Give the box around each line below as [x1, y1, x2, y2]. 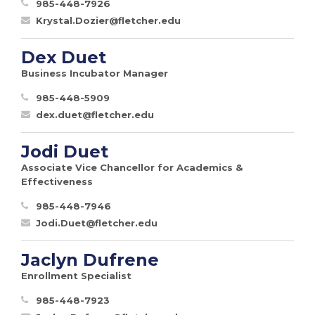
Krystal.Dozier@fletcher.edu [36, 14, 181, 26]
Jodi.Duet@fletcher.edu [36, 217, 157, 229]
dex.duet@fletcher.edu [36, 108, 154, 120]
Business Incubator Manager [21, 67, 168, 79]
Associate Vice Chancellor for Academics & [21, 161, 243, 173]
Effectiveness [21, 175, 93, 187]
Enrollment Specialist [21, 269, 131, 281]
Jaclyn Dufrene [21, 249, 159, 270]
